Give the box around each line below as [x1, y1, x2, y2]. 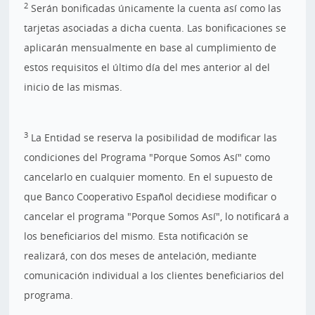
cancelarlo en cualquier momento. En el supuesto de [24, 170, 274, 184]
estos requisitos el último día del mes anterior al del [24, 60, 271, 74]
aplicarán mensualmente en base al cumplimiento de [24, 41, 277, 54]
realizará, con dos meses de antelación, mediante [24, 249, 257, 262]
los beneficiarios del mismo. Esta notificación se [24, 229, 249, 243]
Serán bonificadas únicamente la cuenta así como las [28, 1, 282, 15]
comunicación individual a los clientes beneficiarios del [24, 269, 285, 282]
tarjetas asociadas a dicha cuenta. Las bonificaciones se [24, 21, 287, 34]
